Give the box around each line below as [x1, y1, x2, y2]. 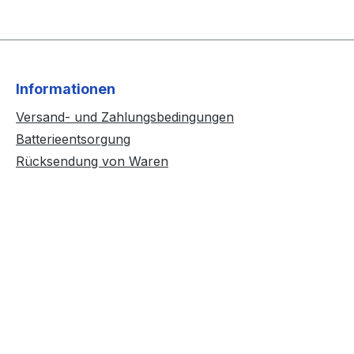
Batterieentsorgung [16, 131, 130, 147]
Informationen [16, 81, 115, 97]
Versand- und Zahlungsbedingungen [16, 109, 234, 125]
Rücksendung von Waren [16, 153, 168, 169]
